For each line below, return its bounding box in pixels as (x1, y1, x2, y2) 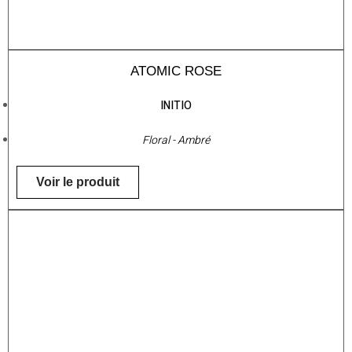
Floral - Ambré (142, 132, 210, 149)
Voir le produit (36, 175, 119, 189)
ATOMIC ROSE (130, 64, 222, 79)
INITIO (160, 97, 192, 115)
